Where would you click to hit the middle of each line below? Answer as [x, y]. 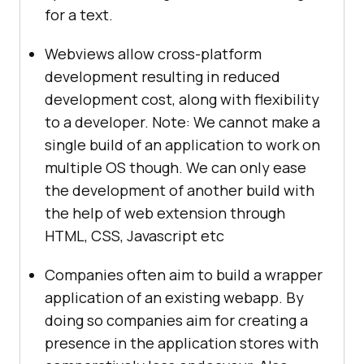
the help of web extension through [165, 212]
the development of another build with [180, 190]
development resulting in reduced [162, 76]
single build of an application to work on [182, 144]
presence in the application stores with [182, 342]
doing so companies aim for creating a [176, 320]
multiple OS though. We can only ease [175, 167]
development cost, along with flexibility [182, 99]
